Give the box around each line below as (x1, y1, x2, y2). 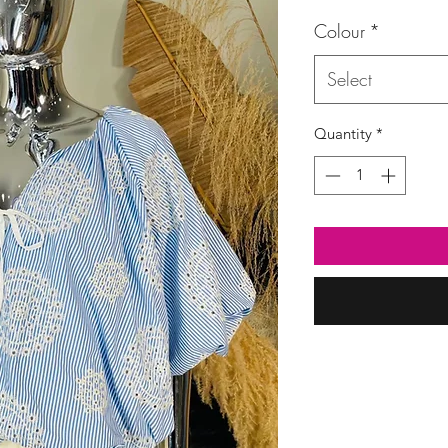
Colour (314, 19, 365, 43)
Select (327, 67, 372, 91)
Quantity (314, 124, 372, 143)
